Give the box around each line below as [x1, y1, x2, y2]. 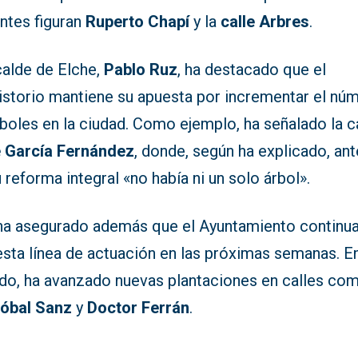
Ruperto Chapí [86, 12, 190, 32]
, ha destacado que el [177, 60, 327, 80]
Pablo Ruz [104, 60, 178, 80]
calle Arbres [221, 12, 310, 32]
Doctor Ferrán [87, 298, 190, 318]
